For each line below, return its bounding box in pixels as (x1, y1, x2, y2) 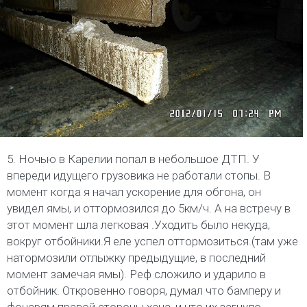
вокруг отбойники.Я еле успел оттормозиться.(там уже (7, 234, 298, 249)
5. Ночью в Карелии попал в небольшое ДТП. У (7, 152, 260, 167)
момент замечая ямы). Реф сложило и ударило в (7, 267, 266, 282)
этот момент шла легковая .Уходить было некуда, (7, 218, 270, 232)
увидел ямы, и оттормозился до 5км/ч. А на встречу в (7, 201, 291, 216)
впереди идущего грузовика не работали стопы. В (7, 169, 271, 183)
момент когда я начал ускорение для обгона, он (7, 185, 261, 199)
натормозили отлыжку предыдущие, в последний (7, 251, 266, 265)
